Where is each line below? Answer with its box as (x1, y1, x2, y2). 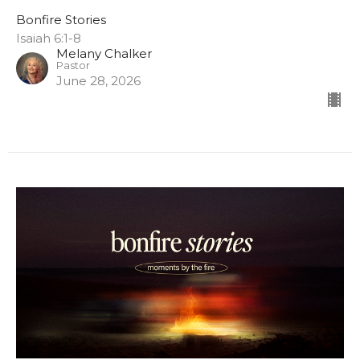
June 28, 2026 (56, 72, 141, 88)
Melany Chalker (56, 45, 152, 61)
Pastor (56, 59, 90, 72)
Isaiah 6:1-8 (16, 30, 81, 46)
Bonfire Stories (16, 11, 106, 27)
